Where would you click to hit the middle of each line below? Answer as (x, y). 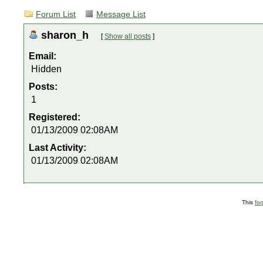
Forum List (56, 14)
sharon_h (66, 35)
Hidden (46, 69)
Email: (43, 56)
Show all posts (128, 36)
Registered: (56, 117)
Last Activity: (59, 148)
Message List (121, 14)
